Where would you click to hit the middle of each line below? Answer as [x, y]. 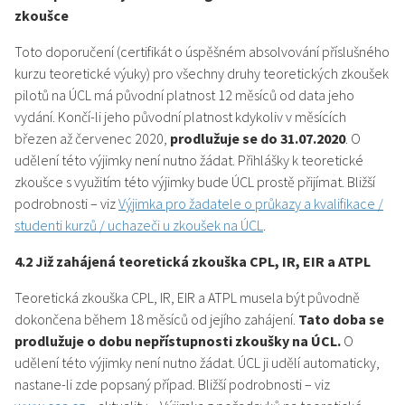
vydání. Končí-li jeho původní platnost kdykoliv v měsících [180, 117]
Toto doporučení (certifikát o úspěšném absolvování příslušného [202, 52]
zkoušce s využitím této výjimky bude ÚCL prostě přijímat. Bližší [195, 182]
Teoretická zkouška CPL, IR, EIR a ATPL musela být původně [187, 298]
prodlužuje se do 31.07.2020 [258, 139]
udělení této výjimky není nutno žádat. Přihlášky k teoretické [189, 160]
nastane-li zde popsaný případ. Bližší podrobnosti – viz [172, 385]
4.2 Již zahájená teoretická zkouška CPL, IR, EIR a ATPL [193, 262]
